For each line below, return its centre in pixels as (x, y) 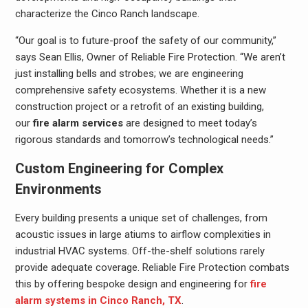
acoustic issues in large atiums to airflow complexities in (143, 234)
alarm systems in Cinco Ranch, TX (98, 300)
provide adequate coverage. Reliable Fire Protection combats (152, 267)
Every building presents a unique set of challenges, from (141, 218)
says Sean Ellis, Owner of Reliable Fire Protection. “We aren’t (150, 57)
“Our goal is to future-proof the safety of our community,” (145, 40)
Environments (58, 189)
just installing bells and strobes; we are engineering (129, 73)
